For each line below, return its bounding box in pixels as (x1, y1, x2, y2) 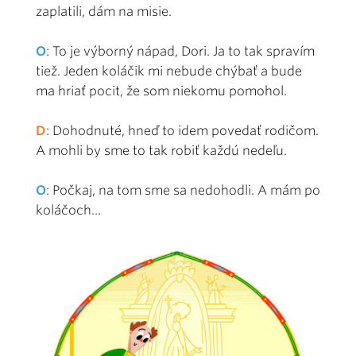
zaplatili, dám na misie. (36, 3, 172, 19)
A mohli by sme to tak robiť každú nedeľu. (36, 142, 287, 158)
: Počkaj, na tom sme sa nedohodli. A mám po (46, 182, 320, 198)
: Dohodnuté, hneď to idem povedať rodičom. (46, 122, 319, 138)
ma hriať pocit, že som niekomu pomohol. (36, 83, 287, 99)
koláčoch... (36, 202, 101, 218)
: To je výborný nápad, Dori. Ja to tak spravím (46, 43, 315, 59)
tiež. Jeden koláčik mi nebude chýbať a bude (36, 63, 302, 79)
